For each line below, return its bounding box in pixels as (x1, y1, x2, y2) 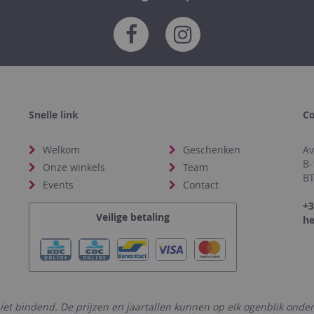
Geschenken (183, 142, 241, 156)
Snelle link (28, 107, 78, 121)
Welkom (42, 142, 80, 156)
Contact (183, 177, 219, 191)
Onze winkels (42, 160, 105, 174)
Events (42, 177, 74, 191)
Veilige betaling (95, 210, 170, 224)
